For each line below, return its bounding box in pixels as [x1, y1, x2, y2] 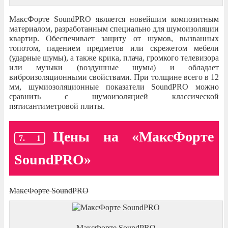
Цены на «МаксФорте [53, 128, 214, 145]
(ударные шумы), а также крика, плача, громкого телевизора [9, 53, 219, 62]
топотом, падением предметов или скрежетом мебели [9, 43, 219, 52]
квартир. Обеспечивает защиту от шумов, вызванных [9, 34, 219, 43]
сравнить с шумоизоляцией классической [9, 92, 219, 101]
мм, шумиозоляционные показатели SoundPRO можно [9, 82, 219, 91]
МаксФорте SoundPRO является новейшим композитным [9, 14, 219, 23]
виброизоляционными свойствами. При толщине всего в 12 [9, 72, 219, 81]
